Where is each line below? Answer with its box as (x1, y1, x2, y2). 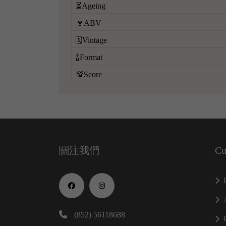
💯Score (76, 70, 102, 78)
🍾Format (76, 53, 102, 61)
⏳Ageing (76, 2, 105, 10)
